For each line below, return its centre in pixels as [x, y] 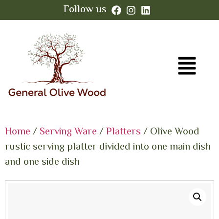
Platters [123, 132]
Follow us [85, 10]
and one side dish [42, 163]
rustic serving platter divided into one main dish [108, 147]
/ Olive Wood [170, 132]
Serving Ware [68, 132]
